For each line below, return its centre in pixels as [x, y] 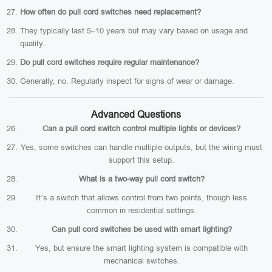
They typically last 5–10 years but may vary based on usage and [134, 31]
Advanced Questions [136, 114]
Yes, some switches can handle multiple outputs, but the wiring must [141, 147]
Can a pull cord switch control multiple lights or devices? [141, 128]
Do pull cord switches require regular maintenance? [110, 62]
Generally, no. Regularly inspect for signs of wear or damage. [127, 81]
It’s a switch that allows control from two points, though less [141, 198]
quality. [32, 43]
